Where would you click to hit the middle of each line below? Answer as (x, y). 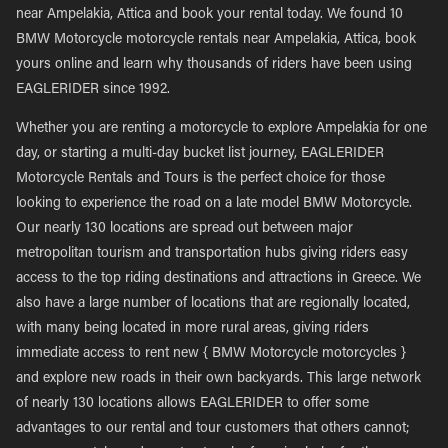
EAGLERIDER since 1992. (93, 90)
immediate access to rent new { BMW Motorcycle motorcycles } (211, 354)
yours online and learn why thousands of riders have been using (214, 65)
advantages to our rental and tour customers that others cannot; (213, 429)
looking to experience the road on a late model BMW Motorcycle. (214, 204)
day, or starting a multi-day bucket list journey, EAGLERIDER (200, 154)
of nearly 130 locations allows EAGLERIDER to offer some (192, 404)
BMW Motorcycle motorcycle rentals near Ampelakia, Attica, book (216, 40)
